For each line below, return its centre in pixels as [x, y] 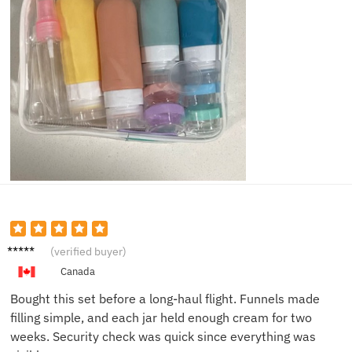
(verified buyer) [88, 252]
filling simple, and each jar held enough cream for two [161, 318]
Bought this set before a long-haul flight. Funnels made [165, 299]
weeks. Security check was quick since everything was [163, 337]
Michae [27, 248]
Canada [77, 272]
